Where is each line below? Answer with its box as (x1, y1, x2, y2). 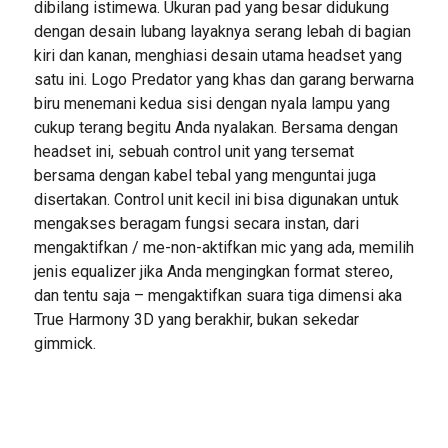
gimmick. (33, 334, 96, 354)
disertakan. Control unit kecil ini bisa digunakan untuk (33, 190, 399, 210)
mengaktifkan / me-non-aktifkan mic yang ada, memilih (33, 238, 414, 258)
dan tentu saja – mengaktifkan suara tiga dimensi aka (33, 286, 402, 306)
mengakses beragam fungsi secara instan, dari (33, 214, 359, 234)
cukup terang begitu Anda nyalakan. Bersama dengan (33, 118, 398, 138)
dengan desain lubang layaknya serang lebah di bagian (33, 22, 411, 42)
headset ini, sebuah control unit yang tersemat (33, 142, 354, 162)
